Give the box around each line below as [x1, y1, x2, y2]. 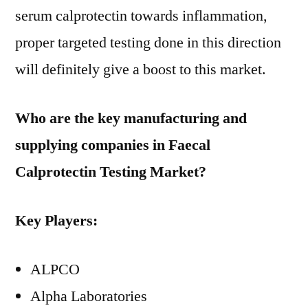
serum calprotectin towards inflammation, [15, 6, 267, 25]
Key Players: [15, 211, 98, 230]
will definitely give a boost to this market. [15, 60, 266, 79]
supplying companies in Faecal [15, 135, 210, 155]
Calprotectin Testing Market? [15, 162, 206, 181]
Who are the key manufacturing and [15, 109, 247, 128]
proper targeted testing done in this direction [15, 33, 281, 52]
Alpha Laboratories [30, 287, 147, 306]
